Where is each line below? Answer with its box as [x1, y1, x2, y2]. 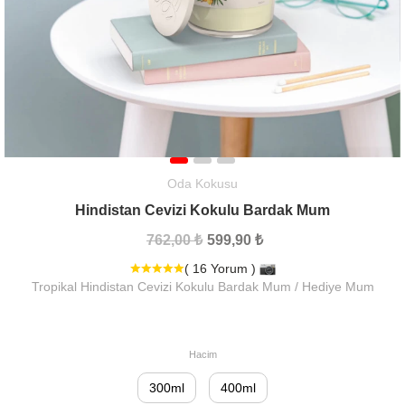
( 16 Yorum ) [184, 261, 259, 276]
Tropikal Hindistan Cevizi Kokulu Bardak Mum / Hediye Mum [31, 279, 374, 294]
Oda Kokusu [167, 176, 238, 191]
